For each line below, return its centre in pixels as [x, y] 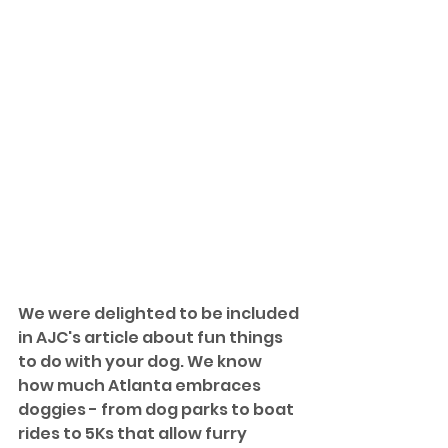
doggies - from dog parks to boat [157, 410]
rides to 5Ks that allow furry [134, 434]
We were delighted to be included [160, 314]
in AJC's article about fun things [152, 338]
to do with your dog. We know [141, 362]
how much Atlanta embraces [141, 386]
